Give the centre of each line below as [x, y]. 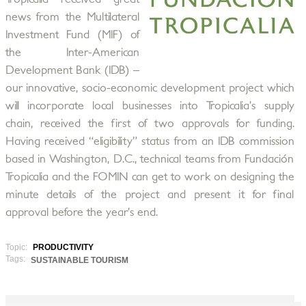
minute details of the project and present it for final [150, 195]
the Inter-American [72, 53]
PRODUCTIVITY [63, 247]
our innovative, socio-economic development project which [150, 88]
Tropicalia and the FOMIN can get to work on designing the [150, 177]
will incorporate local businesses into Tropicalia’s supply [150, 106]
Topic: [17, 247]
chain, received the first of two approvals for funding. [150, 124]
